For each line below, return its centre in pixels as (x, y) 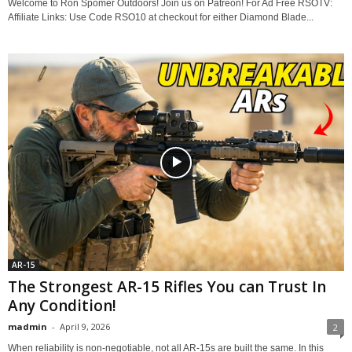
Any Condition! (62, 306)
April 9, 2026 (85, 327)
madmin (27, 327)
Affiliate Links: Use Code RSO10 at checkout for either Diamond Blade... (161, 18)
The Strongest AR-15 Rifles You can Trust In (167, 287)
